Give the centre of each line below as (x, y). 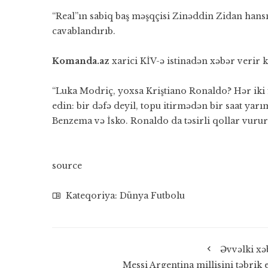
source (67, 166)
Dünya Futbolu (152, 196)
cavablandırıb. (84, 31)
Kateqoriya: (92, 196)
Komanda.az (82, 61)
